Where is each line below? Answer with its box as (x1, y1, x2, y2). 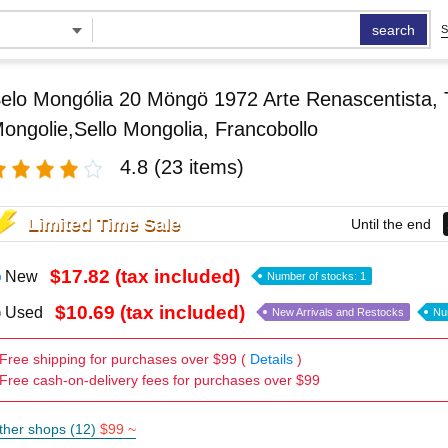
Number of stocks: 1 (267, 270, 366, 282)
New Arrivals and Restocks (272, 306, 404, 318)
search (372, 22, 416, 38)
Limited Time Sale (27, 213, 180, 234)
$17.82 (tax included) (50, 266, 240, 287)
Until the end (351, 215, 431, 232)
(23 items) (154, 156, 244, 178)
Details (250, 351, 293, 367)
